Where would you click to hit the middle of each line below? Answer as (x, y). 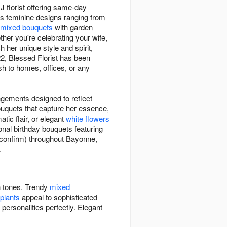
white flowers (88, 119)
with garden (73, 27)
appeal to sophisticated (59, 197)
